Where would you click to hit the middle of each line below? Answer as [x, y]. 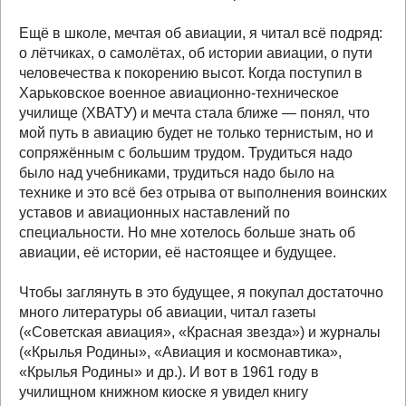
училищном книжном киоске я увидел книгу [164, 392]
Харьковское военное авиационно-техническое [179, 93]
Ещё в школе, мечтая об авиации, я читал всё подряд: [201, 33]
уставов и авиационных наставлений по [155, 213]
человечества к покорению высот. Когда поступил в [191, 73]
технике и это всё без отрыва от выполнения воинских [203, 193]
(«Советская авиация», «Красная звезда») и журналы [200, 332]
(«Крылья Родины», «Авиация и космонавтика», [180, 352]
